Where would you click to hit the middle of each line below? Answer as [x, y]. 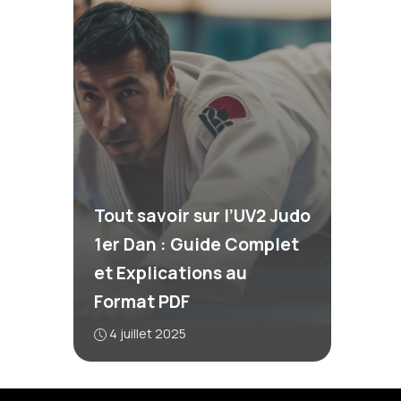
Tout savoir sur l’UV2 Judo [202, 215]
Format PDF [141, 301]
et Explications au [170, 273]
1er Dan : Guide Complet [196, 244]
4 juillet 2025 [147, 333]
